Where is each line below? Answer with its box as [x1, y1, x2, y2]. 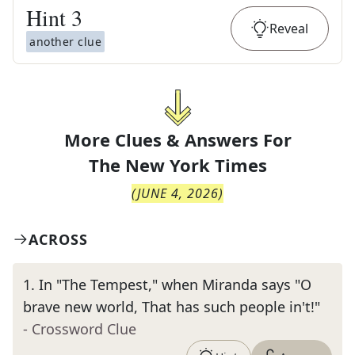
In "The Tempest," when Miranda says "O [39, 275, 311, 294]
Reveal [269, 20, 308, 37]
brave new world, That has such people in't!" [23, 297, 320, 316]
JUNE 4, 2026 [137, 185, 219, 202]
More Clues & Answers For [63, 128, 292, 151]
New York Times [124, 153, 267, 177]
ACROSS [29, 230, 88, 249]
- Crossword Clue [23, 319, 136, 338]
